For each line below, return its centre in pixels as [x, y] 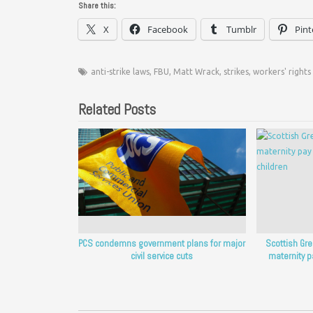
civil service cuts [162, 256]
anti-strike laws [120, 71]
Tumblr [241, 29]
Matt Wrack [196, 71]
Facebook [168, 29]
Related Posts [117, 109]
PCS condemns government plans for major [162, 244]
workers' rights [282, 71]
